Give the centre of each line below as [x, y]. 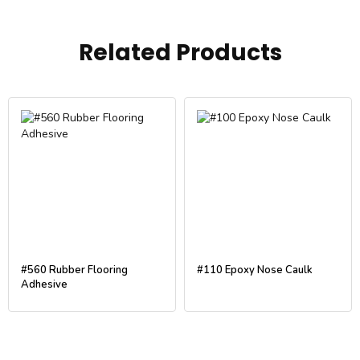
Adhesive [44, 284]
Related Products [180, 52]
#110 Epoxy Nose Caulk [255, 270]
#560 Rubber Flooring [74, 270]
